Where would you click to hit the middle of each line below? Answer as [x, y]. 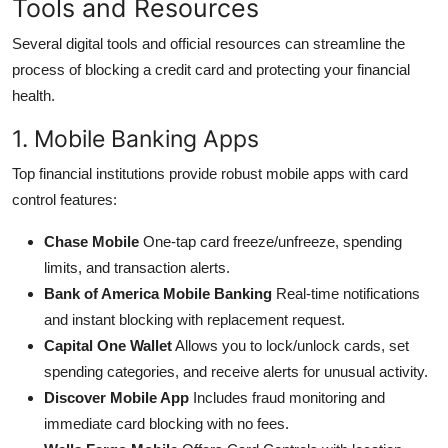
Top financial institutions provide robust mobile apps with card [210, 173]
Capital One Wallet [108, 345]
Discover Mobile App [116, 397]
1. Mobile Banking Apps [135, 138]
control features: [64, 199]
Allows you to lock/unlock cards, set [290, 345]
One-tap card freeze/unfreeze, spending [270, 241]
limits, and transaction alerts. [137, 267]
